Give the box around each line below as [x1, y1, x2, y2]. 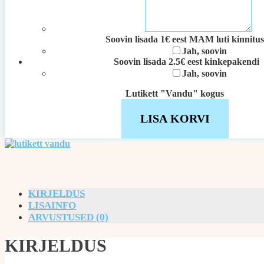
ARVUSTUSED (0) [28, 212, 108, 223]
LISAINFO [28, 200, 76, 211]
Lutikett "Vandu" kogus [126, 88, 224, 98]
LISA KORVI [140, 112, 210, 125]
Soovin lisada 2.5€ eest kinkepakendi [114, 57, 259, 67]
